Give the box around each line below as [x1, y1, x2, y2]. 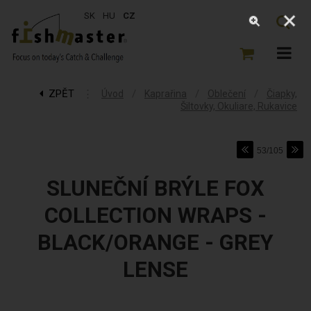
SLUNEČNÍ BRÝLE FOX [47, 175, 264, 201]
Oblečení [208, 87, 246, 99]
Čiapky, [267, 87, 297, 99]
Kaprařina [144, 87, 187, 99]
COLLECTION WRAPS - [44, 202, 267, 228]
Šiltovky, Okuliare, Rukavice [180, 100, 297, 112]
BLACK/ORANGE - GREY [37, 229, 274, 255]
